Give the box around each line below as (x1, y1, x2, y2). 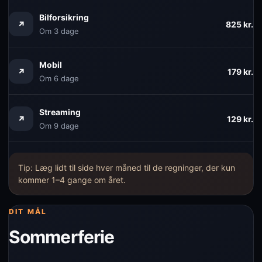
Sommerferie (9, 226, 115, 247)
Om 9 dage (39, 121, 79, 130)
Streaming (39, 107, 81, 117)
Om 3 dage (39, 26, 79, 36)
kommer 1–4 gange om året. (18, 175, 126, 185)
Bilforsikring (39, 12, 89, 22)
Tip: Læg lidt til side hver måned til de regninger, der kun (18, 163, 235, 173)
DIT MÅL (9, 207, 47, 216)
